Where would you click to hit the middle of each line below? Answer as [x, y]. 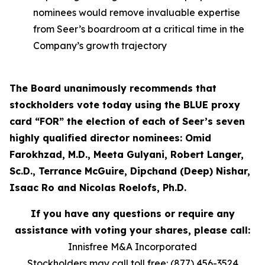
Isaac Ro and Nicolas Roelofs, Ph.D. [98, 188]
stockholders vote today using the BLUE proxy [125, 105]
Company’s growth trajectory [100, 46]
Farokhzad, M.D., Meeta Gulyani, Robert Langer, [127, 154]
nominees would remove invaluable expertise [137, 12]
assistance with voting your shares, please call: [132, 230]
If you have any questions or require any [132, 214]
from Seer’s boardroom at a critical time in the [139, 29]
